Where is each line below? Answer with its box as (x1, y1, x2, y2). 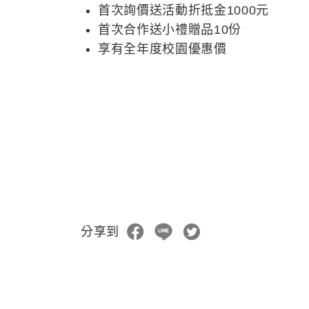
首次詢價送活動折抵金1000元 (98, 3, 270, 17)
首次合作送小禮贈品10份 (98, 23, 242, 37)
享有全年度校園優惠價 (98, 42, 227, 56)
